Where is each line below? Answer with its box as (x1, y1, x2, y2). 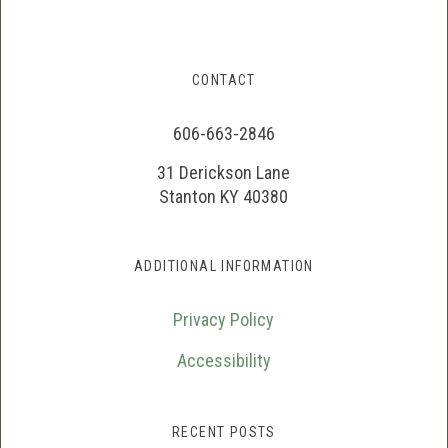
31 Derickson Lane (157, 162, 291, 184)
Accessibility (176, 350, 271, 372)
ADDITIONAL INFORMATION (134, 258, 314, 275)
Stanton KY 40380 (159, 186, 289, 208)
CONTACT (192, 72, 256, 89)
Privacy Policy (173, 309, 275, 331)
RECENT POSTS (172, 424, 276, 441)
